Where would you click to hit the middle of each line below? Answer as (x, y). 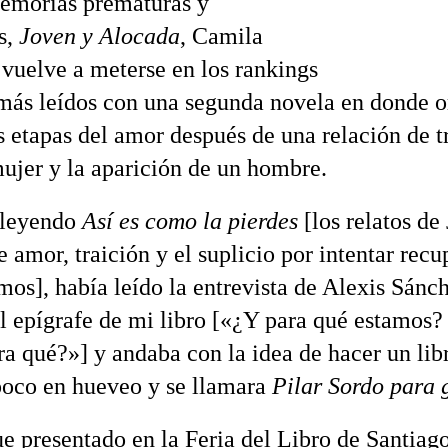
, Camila (221, 36)
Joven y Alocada (99, 36)
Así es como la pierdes (190, 221)
